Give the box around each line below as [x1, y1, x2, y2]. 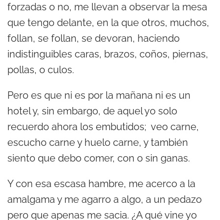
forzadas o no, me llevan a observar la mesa [7, 1, 207, 13]
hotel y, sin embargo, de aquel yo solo [7, 105, 177, 117]
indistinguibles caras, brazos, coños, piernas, [7, 48, 208, 60]
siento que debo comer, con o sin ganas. [7, 152, 190, 165]
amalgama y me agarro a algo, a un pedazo [7, 193, 202, 206]
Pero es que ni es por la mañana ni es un [7, 89, 191, 102]
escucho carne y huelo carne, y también [7, 137, 188, 149]
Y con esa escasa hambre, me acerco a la [7, 178, 195, 190]
